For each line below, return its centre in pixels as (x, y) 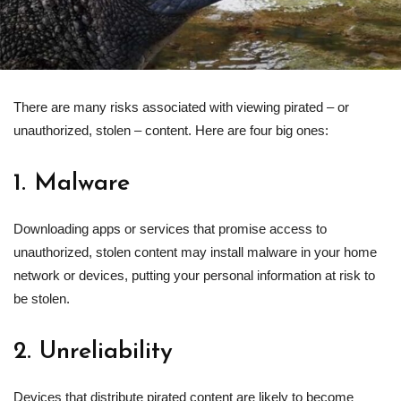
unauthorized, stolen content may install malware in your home (195, 252)
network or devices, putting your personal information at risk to (194, 275)
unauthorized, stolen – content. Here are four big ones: (171, 130)
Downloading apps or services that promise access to (170, 228)
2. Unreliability (93, 352)
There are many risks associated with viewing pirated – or (181, 107)
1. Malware (72, 183)
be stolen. (42, 298)
